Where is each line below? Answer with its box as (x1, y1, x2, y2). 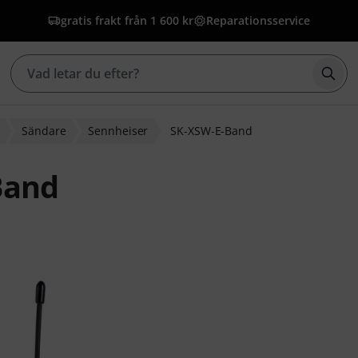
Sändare (22, 123, 66, 138)
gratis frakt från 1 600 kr (61, 13, 193, 28)
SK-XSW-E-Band (170, 123, 253, 138)
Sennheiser (88, 123, 149, 138)
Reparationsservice (206, 13, 310, 28)
